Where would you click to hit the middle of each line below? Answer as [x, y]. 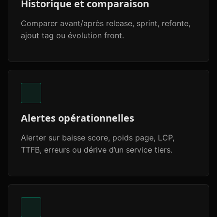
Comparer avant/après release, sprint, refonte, [106, 23]
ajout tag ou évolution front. [72, 35]
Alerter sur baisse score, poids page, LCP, [98, 138]
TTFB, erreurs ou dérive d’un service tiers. [97, 150]
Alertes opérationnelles [77, 118]
